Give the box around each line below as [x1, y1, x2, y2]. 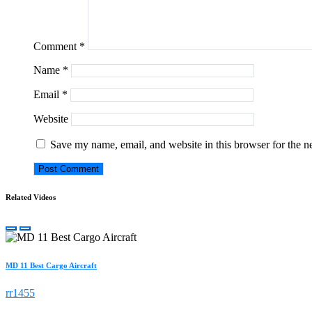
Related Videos [6, 192, 56, 201]
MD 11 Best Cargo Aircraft [6, 260, 97, 270]
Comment [33, 40, 79, 52]
